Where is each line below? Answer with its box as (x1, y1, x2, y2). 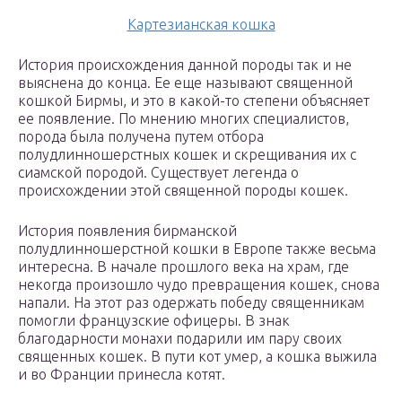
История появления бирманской (18, 223, 237, 240)
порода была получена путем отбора (18, 128, 264, 145)
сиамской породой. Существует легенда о (18, 164, 299, 181)
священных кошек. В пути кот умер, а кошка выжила (18, 348, 377, 365)
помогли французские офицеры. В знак (18, 312, 290, 329)
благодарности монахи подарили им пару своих (18, 330, 342, 347)
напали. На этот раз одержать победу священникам (18, 294, 364, 311)
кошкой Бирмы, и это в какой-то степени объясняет (18, 92, 370, 109)
